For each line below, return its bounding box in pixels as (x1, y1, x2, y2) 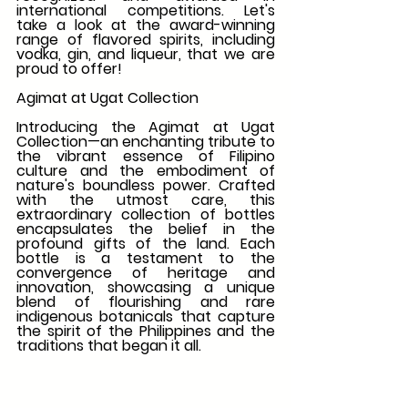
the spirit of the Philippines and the (16, 321, 275, 342)
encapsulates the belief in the (16, 219, 275, 240)
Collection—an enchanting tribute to (16, 131, 275, 153)
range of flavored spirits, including (16, 29, 275, 51)
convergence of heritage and (16, 262, 275, 284)
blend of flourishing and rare (16, 291, 275, 313)
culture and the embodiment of (16, 160, 275, 182)
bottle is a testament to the (16, 248, 275, 270)
